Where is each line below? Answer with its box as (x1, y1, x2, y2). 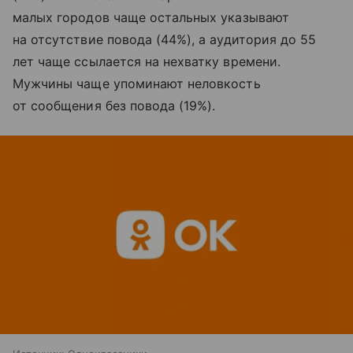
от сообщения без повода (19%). (13, 97, 216, 113)
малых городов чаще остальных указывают (13, 9, 289, 25)
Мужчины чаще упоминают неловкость (13, 75, 261, 91)
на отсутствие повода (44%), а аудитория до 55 (13, 31, 317, 47)
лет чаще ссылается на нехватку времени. (13, 53, 281, 69)
